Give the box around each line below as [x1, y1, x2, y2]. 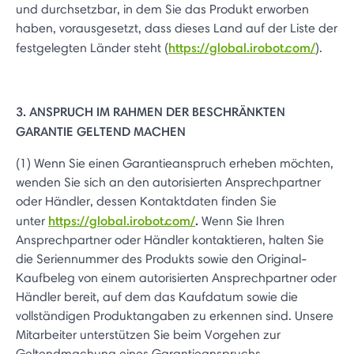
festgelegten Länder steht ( [16, 40, 168, 55]
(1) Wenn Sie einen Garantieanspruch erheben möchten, [16, 156, 333, 171]
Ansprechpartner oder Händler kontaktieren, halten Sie [16, 232, 324, 247]
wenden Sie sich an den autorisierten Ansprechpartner [16, 175, 321, 190]
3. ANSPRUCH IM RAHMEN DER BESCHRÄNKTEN [16, 104, 285, 119]
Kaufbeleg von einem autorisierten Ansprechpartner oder [16, 270, 337, 285]
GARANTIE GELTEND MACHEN [16, 123, 186, 139]
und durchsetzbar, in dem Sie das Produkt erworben [16, 2, 309, 17]
